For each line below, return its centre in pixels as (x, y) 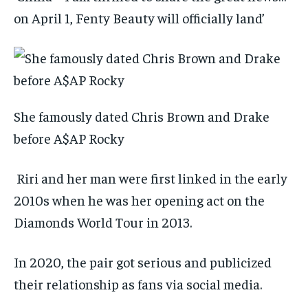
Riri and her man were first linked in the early (151, 178)
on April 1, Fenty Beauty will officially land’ (141, 18)
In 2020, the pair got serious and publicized (143, 262)
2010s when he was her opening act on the (139, 200)
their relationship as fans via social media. (138, 284)
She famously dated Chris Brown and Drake (142, 116)
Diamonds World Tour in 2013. (103, 222)
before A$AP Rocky (69, 138)
